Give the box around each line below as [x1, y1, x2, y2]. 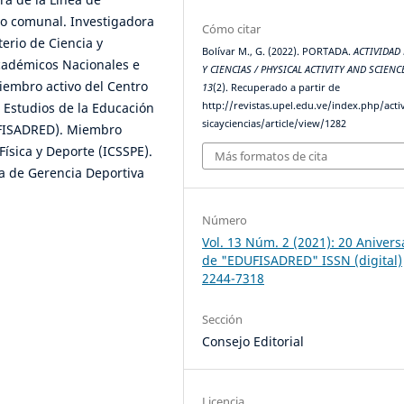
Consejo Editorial [202, 332, 305, 350]
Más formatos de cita [215, 147, 328, 164]
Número [202, 211, 248, 228]
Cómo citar [202, 21, 262, 38]
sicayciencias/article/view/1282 [202, 117, 347, 131]
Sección [202, 310, 243, 327]
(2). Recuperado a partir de [213, 81, 341, 95]
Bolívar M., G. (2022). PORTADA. [202, 45, 354, 59]
